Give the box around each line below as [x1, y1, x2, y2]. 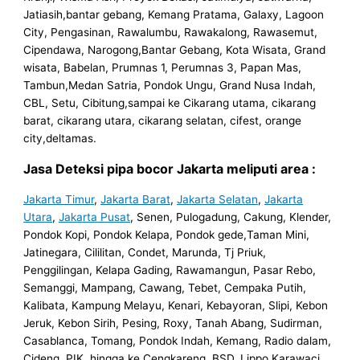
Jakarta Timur [23, 192, 95, 206]
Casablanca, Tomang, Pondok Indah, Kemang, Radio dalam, [23, 333, 332, 347]
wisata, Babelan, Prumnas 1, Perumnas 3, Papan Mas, [23, 60, 302, 74]
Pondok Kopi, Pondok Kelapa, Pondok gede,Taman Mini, [23, 227, 310, 241]
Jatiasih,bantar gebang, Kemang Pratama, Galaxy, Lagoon [23, 7, 325, 21]
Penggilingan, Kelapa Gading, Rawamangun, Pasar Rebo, [23, 263, 317, 276]
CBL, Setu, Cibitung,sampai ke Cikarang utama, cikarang [23, 96, 317, 109]
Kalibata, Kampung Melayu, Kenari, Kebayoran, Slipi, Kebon [23, 298, 329, 312]
